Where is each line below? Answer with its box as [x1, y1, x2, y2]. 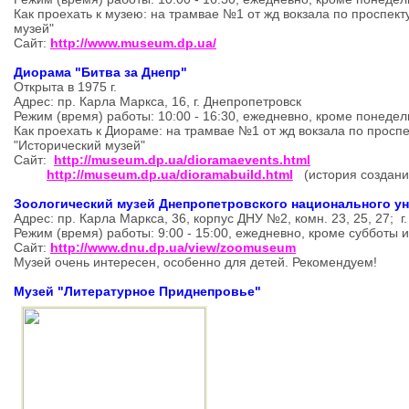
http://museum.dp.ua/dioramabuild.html [47, 167, 293, 182]
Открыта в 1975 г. [14, 79, 117, 94]
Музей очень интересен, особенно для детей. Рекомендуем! [14, 255, 377, 269]
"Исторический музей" [14, 138, 152, 152]
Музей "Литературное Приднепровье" [14, 284, 261, 299]
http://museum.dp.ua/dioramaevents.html [54, 152, 310, 167]
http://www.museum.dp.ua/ [50, 36, 216, 50]
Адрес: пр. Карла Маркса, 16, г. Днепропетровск [14, 94, 301, 109]
